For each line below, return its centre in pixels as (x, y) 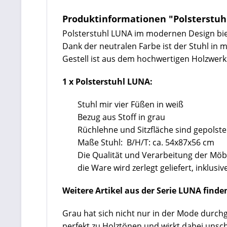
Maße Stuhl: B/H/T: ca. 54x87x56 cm (146, 142)
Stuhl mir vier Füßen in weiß (130, 104)
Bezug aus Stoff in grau (121, 117)
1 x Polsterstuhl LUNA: (107, 82)
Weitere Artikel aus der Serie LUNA (132, 191)
